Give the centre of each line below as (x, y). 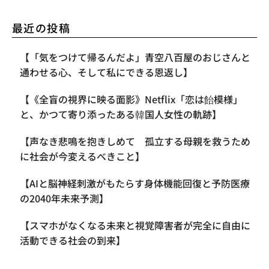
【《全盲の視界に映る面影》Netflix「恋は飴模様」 (131, 99)
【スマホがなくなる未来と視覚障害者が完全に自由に (135, 225)
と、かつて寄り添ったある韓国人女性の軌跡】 (121, 114)
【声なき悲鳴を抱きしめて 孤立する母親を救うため (135, 141)
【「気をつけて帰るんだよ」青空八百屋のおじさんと (135, 57)
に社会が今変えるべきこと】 (82, 156)
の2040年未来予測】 (64, 198)
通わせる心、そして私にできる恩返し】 (106, 72)
